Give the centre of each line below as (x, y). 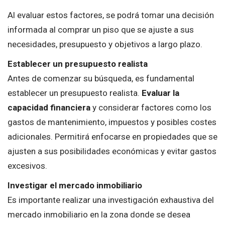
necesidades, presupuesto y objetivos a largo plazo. (105, 44)
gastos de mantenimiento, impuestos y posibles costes (112, 122)
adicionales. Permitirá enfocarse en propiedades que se (113, 136)
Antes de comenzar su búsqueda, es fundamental (101, 78)
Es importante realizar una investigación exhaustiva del (111, 200)
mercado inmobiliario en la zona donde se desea (99, 214)
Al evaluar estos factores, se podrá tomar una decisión (111, 15)
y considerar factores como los (151, 107)
